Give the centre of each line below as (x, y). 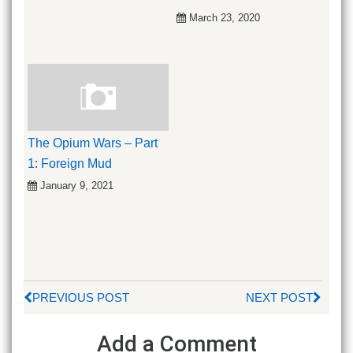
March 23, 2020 (225, 17)
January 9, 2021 (77, 185)
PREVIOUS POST (81, 298)
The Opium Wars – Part (93, 143)
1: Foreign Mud (70, 163)
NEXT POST (279, 298)
